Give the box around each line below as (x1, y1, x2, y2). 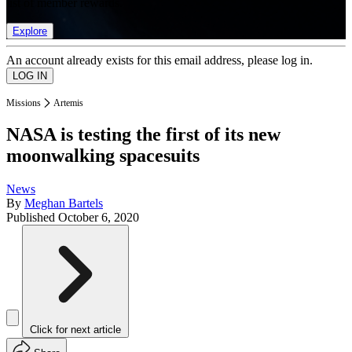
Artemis (53, 97, 83, 108)
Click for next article (30, 324, 121, 336)
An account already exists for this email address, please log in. (6, 53, 313, 67)
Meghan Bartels (24, 196, 103, 211)
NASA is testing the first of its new (6, 124, 280, 145)
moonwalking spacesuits (6, 145, 200, 167)
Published (6, 211, 58, 225)
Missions (6, 97, 41, 108)
